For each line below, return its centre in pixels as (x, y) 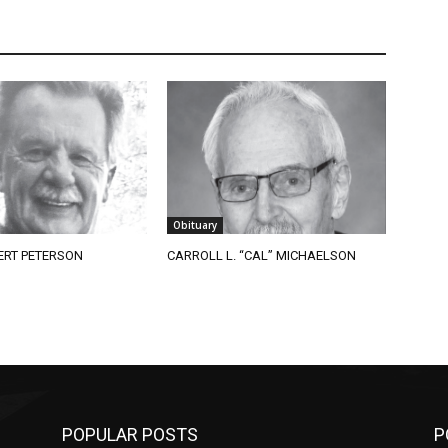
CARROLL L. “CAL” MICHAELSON (254, 255)
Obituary (187, 224)
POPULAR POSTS (122, 434)
